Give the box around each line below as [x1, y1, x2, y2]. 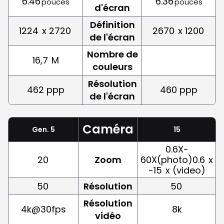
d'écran [94, 1, 130, 14]
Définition [89, 18, 135, 31]
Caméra [82, 120, 133, 137]
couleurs [92, 60, 132, 73]
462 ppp [26, 83, 64, 96]
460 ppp [160, 83, 197, 96]
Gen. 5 [31, 124, 55, 134]
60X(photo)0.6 [140, 153, 205, 166]
